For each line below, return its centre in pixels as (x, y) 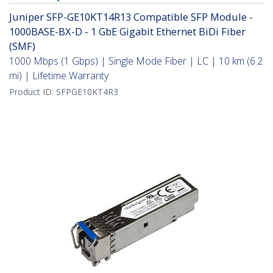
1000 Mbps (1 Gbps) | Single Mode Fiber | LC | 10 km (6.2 (136, 61)
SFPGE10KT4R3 (87, 92)
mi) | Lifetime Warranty (59, 76)
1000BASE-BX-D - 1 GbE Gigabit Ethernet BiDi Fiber (127, 32)
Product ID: (33, 92)
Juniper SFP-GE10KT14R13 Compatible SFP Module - (131, 17)
